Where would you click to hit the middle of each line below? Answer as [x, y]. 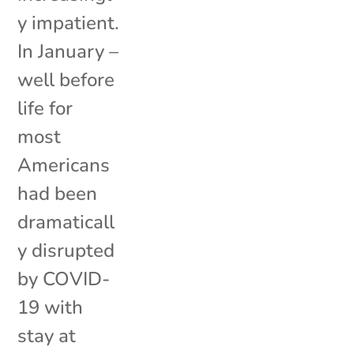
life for [45, 108]
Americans [64, 165]
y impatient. [69, 23]
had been [58, 193]
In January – [68, 51]
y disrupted [66, 250]
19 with [51, 307]
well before [66, 79]
